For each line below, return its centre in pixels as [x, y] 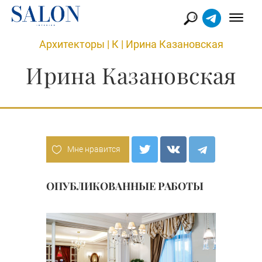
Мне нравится [94, 149]
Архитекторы [72, 44]
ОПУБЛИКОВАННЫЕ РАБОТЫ [125, 186]
